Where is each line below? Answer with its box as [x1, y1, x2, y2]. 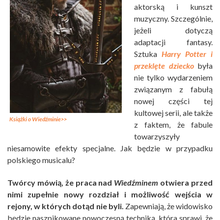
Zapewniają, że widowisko [123, 201, 213, 211]
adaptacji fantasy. [134, 37, 213, 47]
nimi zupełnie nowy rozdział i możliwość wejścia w [7, 190, 213, 199]
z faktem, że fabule [134, 120, 213, 130]
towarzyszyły [134, 132, 180, 141]
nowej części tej [134, 96, 213, 106]
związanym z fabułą [134, 84, 213, 94]
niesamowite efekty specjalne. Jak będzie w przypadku [7, 143, 213, 153]
